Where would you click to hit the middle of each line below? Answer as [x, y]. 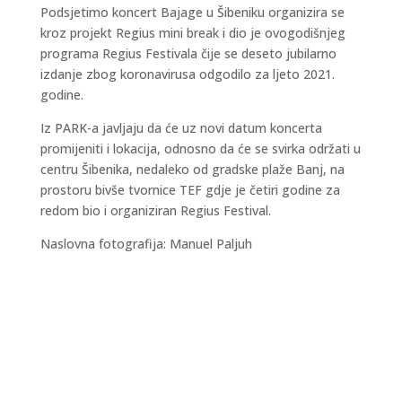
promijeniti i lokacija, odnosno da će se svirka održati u [200, 149]
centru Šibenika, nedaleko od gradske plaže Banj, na [192, 169]
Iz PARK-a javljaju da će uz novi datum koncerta [181, 128]
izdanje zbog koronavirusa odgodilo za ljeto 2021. [187, 74]
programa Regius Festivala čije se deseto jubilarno [188, 53]
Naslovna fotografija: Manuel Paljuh [146, 244]
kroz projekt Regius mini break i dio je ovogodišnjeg [192, 33]
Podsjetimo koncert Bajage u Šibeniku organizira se [192, 12]
